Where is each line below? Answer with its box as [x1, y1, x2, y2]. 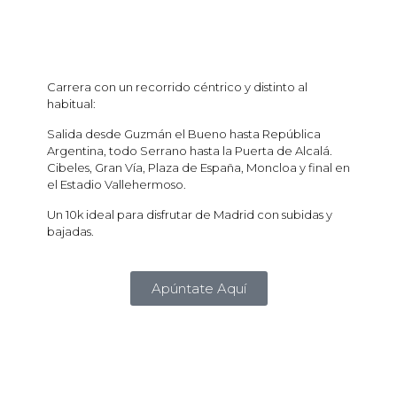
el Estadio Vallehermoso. [47, 177, 186, 192]
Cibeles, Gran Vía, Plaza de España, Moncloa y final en [47, 160, 350, 175]
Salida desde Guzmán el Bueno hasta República [47, 127, 321, 142]
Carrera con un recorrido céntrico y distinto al [47, 80, 307, 95]
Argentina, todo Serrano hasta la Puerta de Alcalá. [47, 144, 332, 159]
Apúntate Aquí [151, 280, 246, 298]
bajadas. [47, 224, 94, 239]
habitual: [47, 97, 96, 112]
